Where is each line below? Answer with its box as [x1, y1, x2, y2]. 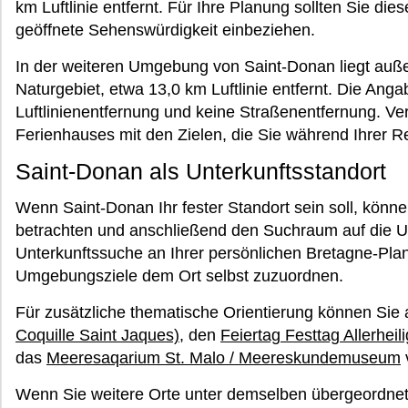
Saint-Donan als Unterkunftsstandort [15, 158, 386, 184]
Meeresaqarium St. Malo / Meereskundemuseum [46, 349, 401, 367]
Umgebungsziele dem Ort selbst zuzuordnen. [15, 267, 343, 285]
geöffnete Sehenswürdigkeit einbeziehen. [15, 21, 315, 39]
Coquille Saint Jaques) [15, 326, 179, 344]
